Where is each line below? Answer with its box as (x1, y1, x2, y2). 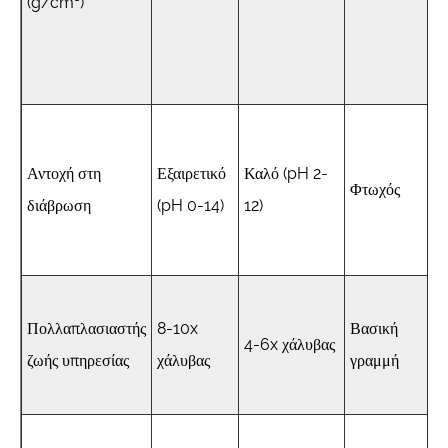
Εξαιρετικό (157, 163, 226, 183)
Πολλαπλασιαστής (27, 318, 146, 338)
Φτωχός (350, 179, 400, 199)
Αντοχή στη (27, 163, 101, 183)
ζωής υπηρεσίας (27, 350, 129, 370)
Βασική (350, 318, 398, 338)
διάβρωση (27, 195, 91, 215)
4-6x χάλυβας (244, 334, 335, 354)
